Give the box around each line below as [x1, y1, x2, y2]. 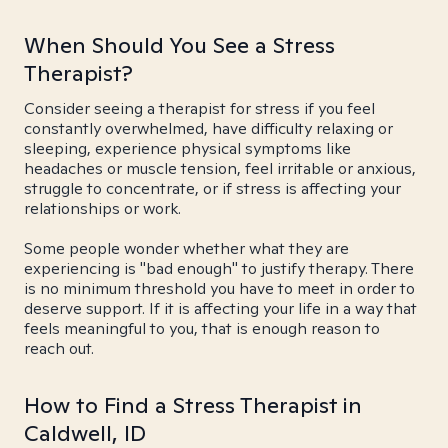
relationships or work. [24, 198, 181, 219]
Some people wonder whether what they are [24, 238, 349, 259]
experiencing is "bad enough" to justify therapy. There [24, 258, 414, 279]
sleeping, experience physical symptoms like [24, 138, 351, 159]
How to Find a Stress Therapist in [24, 391, 362, 419]
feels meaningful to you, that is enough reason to [24, 318, 380, 339]
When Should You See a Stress [24, 31, 335, 59]
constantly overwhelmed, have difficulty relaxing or [24, 118, 393, 139]
